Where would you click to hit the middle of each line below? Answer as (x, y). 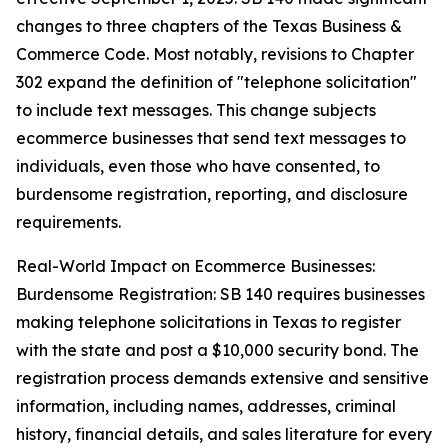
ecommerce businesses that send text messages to (211, 138)
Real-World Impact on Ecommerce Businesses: (195, 266)
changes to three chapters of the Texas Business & (209, 26)
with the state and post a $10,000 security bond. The (217, 350)
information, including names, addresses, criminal (206, 406)
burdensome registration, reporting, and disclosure (212, 194)
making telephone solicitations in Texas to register (208, 322)
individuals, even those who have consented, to (198, 166)
